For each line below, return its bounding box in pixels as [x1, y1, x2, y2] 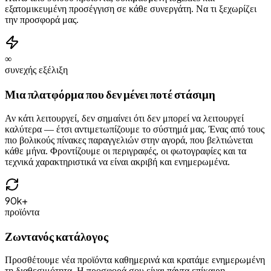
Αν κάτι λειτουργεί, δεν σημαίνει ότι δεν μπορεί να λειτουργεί [5, 113, 244, 123]
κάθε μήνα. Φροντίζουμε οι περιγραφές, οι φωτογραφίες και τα [5, 145, 246, 156]
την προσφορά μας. [5, 15, 79, 25]
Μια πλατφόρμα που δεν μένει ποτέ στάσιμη [5, 87, 215, 102]
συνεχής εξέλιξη [5, 65, 68, 76]
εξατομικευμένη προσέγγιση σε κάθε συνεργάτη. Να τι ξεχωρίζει [5, 4, 256, 15]
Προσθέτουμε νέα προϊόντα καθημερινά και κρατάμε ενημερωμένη [5, 255, 265, 266]
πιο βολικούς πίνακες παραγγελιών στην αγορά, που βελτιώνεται [5, 134, 253, 145]
